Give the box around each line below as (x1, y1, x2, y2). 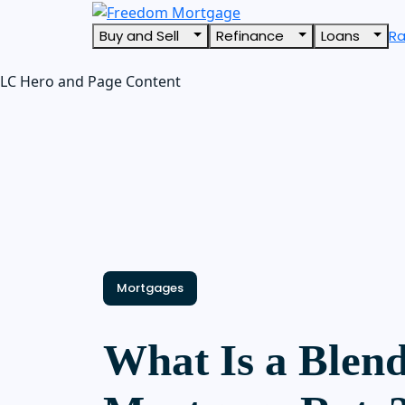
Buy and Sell (99, 25, 183, 45)
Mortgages (117, 278, 184, 297)
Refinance (215, 25, 287, 45)
